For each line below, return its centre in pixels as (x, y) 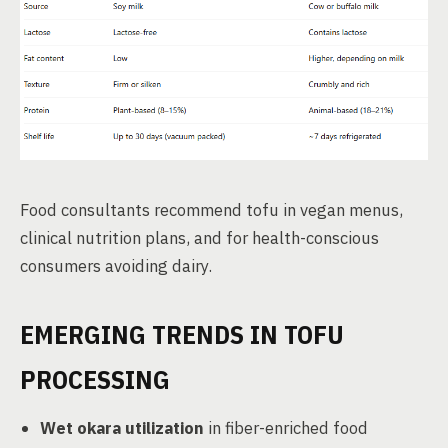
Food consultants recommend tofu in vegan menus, (211, 209)
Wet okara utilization (122, 427)
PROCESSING (95, 378)
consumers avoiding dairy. (116, 265)
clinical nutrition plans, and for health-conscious (199, 237)
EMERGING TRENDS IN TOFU (182, 333)
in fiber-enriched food (286, 427)
